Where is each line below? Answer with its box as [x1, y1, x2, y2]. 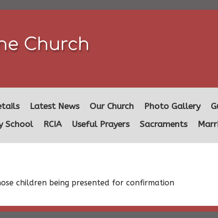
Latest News [30, 101, 79, 111]
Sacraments [140, 119, 187, 129]
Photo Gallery [144, 101, 200, 111]
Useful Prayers [72, 119, 129, 129]
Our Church [90, 101, 134, 111]
